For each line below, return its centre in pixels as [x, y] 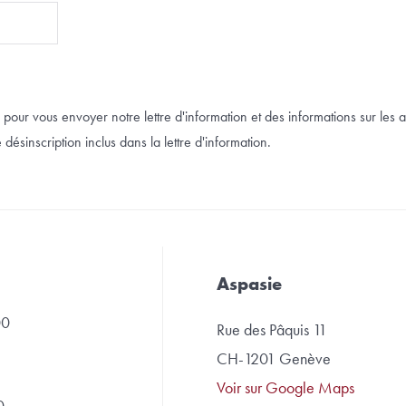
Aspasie [249, 284]
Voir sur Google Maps [285, 388]
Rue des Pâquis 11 [272, 330]
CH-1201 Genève [274, 359]
